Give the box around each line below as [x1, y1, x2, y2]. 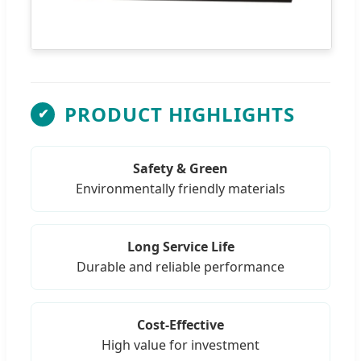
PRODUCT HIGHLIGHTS [64, 100, 295, 127]
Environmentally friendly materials [76, 179, 285, 197]
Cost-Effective [137, 315, 224, 334]
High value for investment [102, 335, 259, 354]
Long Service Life [127, 237, 234, 255]
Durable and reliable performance [77, 257, 284, 276]
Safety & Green [133, 159, 228, 177]
